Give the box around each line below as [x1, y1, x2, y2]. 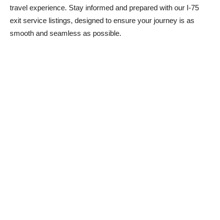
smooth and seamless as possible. [10, 29, 121, 37]
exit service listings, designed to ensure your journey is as [10, 16, 194, 25]
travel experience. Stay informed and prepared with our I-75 [10, 3, 199, 12]
